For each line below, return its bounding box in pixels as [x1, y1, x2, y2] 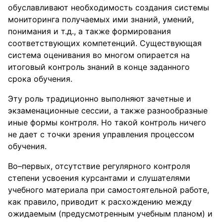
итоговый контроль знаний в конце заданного [8, 62, 190, 72]
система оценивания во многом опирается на [8, 50, 190, 60]
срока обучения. [8, 74, 72, 84]
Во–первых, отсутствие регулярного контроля [8, 161, 190, 171]
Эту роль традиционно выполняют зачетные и [8, 94, 191, 104]
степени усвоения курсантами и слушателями [8, 173, 190, 183]
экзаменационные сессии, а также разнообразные [8, 106, 208, 115]
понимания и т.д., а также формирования [8, 26, 171, 36]
